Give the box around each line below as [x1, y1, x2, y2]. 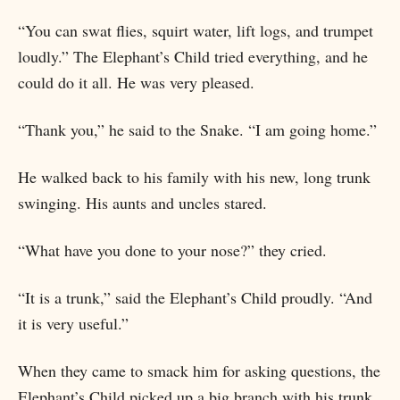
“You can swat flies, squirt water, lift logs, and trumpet [18, 20, 373, 41]
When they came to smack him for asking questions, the [18, 360, 380, 381]
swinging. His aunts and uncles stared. [18, 192, 267, 213]
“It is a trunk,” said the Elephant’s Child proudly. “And [18, 287, 372, 308]
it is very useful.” [18, 312, 129, 334]
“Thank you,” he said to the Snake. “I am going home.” [18, 119, 377, 140]
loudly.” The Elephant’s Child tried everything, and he [18, 46, 368, 67]
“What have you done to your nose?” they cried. [18, 239, 327, 261]
